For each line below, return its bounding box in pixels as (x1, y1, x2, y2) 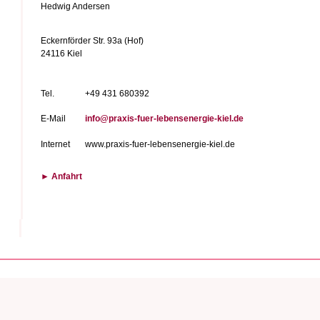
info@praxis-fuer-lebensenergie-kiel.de (84, 114, 244, 124)
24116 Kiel (40, 49, 84, 59)
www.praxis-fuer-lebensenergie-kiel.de (84, 139, 235, 149)
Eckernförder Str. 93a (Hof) (40, 36, 144, 46)
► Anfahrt (40, 171, 84, 181)
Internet (40, 139, 70, 149)
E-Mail (40, 114, 66, 124)
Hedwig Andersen (40, 1, 110, 11)
